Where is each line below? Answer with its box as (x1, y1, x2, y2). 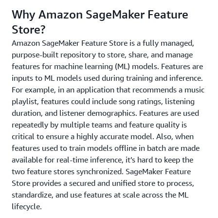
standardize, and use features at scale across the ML (12, 190, 188, 200)
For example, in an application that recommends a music (12, 85, 204, 94)
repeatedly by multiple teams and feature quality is (12, 120, 187, 129)
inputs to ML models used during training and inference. (12, 73, 203, 83)
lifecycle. (12, 201, 42, 211)
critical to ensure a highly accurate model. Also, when (12, 131, 194, 141)
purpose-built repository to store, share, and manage (12, 50, 193, 59)
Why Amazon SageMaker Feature (12, 7, 188, 21)
